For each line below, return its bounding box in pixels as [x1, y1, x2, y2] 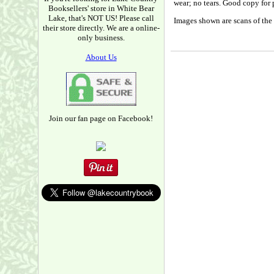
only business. [77, 33, 125, 42]
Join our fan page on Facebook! [49, 114, 153, 123]
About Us [85, 53, 117, 62]
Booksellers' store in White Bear [48, 4, 154, 13]
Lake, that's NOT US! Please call [48, 13, 154, 23]
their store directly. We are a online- [42, 23, 160, 32]
